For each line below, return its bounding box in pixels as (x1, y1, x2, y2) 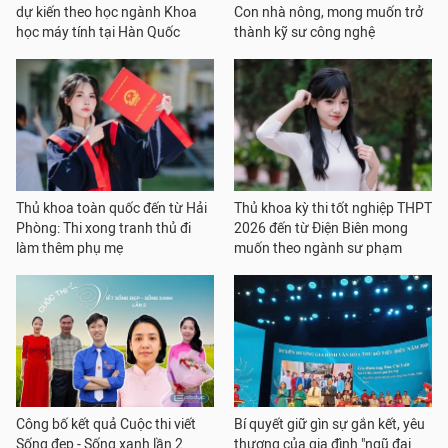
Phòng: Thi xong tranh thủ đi (16, 220, 191, 238)
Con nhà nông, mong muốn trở (234, 4, 423, 22)
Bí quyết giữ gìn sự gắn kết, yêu (234, 416, 425, 434)
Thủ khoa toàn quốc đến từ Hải (16, 200, 207, 218)
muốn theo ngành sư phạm (234, 240, 402, 258)
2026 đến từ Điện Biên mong (234, 220, 408, 238)
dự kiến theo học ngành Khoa (16, 4, 197, 22)
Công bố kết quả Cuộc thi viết (16, 416, 196, 434)
